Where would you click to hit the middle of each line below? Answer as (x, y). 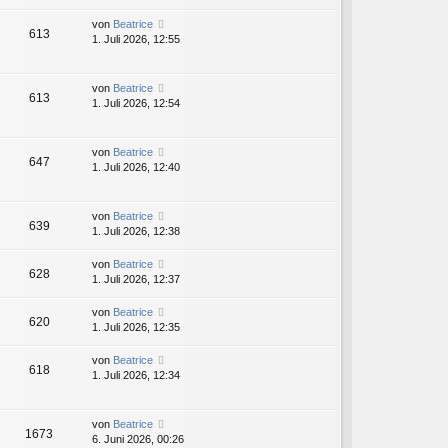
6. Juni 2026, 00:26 (138, 439)
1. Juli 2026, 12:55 (136, 39)
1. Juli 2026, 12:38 (136, 231)
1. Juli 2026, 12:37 (136, 279)
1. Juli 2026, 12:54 (136, 103)
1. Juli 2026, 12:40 (136, 167)
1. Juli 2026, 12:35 (136, 327)
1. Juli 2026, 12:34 (136, 375)
